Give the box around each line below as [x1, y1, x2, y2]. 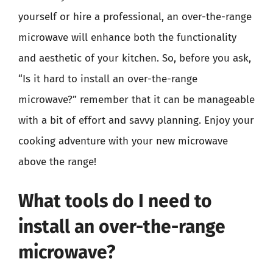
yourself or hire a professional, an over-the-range [18, 10, 252, 23]
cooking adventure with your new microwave [18, 135, 228, 147]
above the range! [18, 155, 96, 168]
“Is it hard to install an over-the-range [18, 73, 197, 85]
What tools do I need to [18, 190, 212, 212]
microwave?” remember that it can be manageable [18, 93, 255, 106]
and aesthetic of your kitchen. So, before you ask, [18, 52, 251, 65]
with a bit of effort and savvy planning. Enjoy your [18, 114, 254, 127]
